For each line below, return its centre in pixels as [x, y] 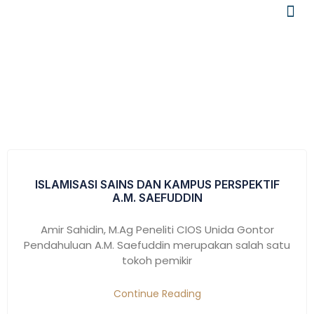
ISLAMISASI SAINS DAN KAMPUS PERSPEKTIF [157, 184]
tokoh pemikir [157, 260]
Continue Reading [157, 294]
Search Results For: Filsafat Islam [157, 55]
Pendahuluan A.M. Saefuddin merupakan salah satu [157, 245]
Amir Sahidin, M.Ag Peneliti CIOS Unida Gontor [157, 230]
